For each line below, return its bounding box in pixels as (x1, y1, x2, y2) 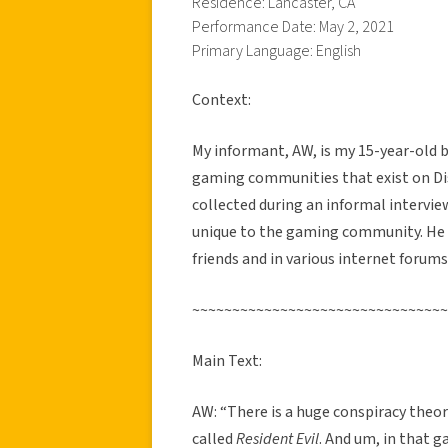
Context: (192, 88, 251, 111)
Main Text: (192, 349, 262, 372)
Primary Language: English (192, 39, 361, 62)
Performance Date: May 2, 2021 (192, 15, 394, 38)
